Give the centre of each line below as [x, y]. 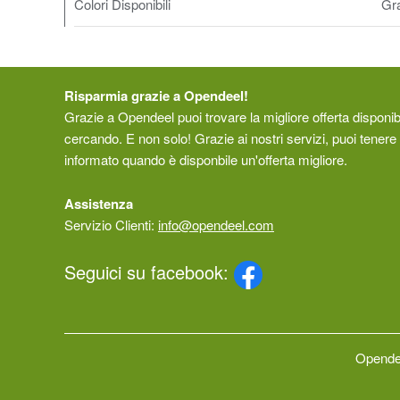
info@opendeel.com [216, 225]
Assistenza [99, 204]
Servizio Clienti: [111, 225]
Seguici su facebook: [149, 272]
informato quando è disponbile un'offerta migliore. [206, 159]
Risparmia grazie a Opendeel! [156, 96]
